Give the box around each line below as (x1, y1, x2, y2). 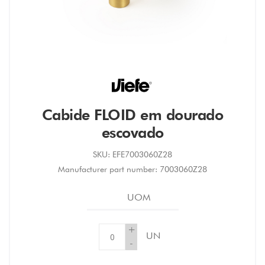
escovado (101, 124, 164, 142)
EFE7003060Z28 (112, 150, 172, 160)
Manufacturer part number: (58, 164, 157, 174)
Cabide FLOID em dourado (41, 106, 224, 124)
